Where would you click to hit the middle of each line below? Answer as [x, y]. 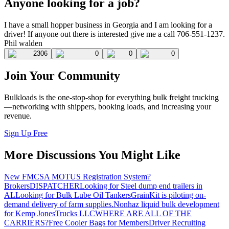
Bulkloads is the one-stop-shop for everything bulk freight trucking [111, 98]
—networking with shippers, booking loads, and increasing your [108, 107]
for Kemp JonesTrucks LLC [50, 214]
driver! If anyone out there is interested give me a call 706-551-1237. [114, 34]
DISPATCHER [55, 186]
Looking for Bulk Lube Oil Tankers [73, 195]
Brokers [17, 186]
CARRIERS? [26, 223]
